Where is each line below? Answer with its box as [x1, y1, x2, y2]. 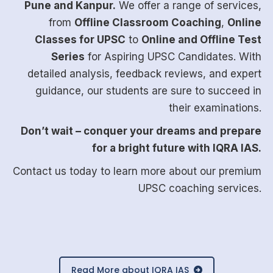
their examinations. [168, 102, 261, 115]
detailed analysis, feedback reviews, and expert [27, 68, 261, 80]
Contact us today [12, 165, 97, 178]
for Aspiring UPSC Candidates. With [84, 51, 261, 63]
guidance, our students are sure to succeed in [35, 85, 261, 97]
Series [51, 51, 85, 63]
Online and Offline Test [141, 34, 261, 46]
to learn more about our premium [97, 165, 261, 178]
